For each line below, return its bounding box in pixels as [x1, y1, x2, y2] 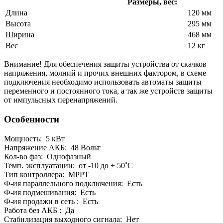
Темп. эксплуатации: [4, 161, 75, 170]
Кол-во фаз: [4, 152, 43, 161]
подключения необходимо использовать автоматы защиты [4, 78, 202, 87]
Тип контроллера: [4, 170, 64, 179]
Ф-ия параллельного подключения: [4, 179, 123, 188]
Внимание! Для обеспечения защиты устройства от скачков [4, 60, 207, 69]
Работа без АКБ [4, 206, 57, 215]
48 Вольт [67, 143, 101, 152]
